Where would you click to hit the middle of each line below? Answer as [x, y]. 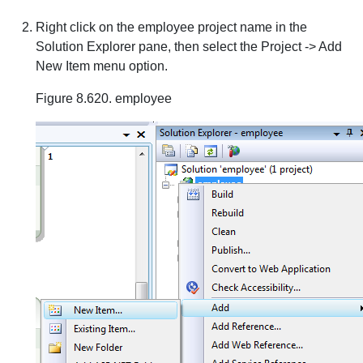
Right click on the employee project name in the [171, 27]
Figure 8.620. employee [104, 98]
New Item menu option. [102, 66]
